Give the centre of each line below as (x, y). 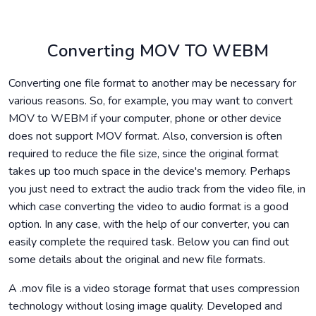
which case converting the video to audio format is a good (148, 207)
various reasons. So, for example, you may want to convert (151, 101)
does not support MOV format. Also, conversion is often (145, 136)
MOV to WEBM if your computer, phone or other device (145, 119)
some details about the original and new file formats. (137, 260)
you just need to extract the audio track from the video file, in (157, 189)
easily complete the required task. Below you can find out (149, 242)
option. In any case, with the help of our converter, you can (149, 225)
